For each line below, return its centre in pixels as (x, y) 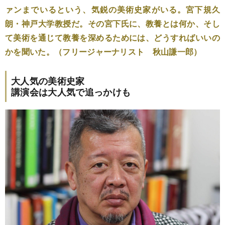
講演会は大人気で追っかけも (71, 92)
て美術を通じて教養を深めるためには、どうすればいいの (113, 37)
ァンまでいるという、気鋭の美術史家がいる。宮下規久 (113, 9)
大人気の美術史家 (48, 81)
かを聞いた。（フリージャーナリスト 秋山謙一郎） (103, 51)
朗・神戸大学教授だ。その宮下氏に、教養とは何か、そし (113, 23)
